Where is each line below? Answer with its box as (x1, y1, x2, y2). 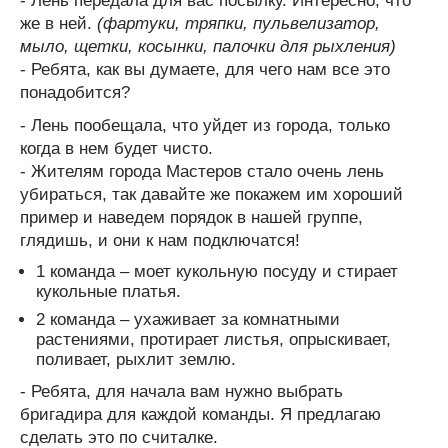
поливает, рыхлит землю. (36, 349, 236, 369)
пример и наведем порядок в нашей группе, (20, 207, 363, 227)
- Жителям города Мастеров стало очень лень (20, 161, 384, 181)
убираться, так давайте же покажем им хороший (20, 184, 403, 204)
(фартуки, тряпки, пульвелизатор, (97, 13, 380, 33)
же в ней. (20, 13, 97, 33)
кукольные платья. (36, 281, 181, 301)
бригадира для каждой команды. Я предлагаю (20, 404, 381, 424)
